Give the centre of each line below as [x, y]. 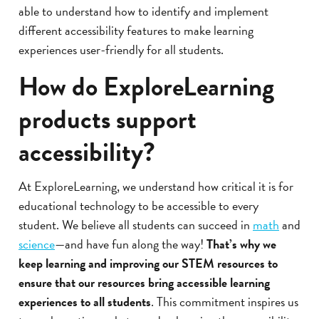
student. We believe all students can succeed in [136, 224]
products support [108, 119]
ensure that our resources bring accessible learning [144, 282]
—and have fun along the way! [131, 244]
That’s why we [241, 244]
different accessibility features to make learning [136, 30]
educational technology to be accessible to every [138, 205]
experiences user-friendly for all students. [121, 49]
